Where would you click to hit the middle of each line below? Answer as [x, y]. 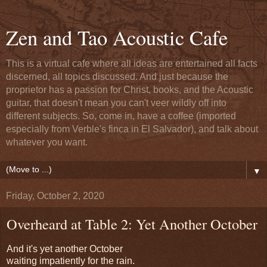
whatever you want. [47, 142]
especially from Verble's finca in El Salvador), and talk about [132, 129]
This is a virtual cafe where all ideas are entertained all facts [132, 63]
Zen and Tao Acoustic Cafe [117, 38]
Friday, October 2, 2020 [55, 196]
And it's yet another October [65, 249]
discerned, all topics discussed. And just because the [117, 77]
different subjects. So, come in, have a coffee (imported [121, 116]
